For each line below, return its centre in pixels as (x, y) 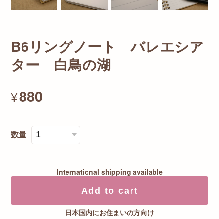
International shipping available (109, 171)
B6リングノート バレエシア (107, 46)
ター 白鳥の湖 (61, 64)
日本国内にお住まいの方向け (109, 212)
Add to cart (109, 190)
